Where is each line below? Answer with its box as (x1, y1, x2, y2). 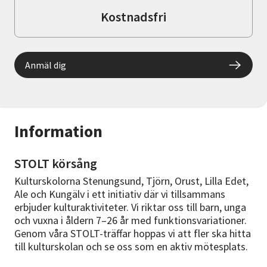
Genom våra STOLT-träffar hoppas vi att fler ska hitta (14, 226, 251, 241)
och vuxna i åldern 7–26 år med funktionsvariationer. (14, 213, 247, 228)
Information (14, 120, 103, 142)
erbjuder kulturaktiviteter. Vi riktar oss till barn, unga (14, 200, 246, 215)
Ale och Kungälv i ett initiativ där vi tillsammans (14, 187, 225, 201)
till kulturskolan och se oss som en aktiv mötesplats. (14, 240, 248, 254)
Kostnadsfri (101, 8, 166, 26)
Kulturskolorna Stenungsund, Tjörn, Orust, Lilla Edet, (14, 174, 249, 188)
